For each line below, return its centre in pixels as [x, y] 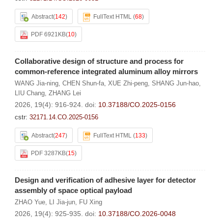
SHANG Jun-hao [175, 83]
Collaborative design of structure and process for [99, 61]
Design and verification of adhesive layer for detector [105, 180]
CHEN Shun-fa [83, 83]
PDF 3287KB [48, 153]
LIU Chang [30, 93]
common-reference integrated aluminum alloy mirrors [106, 71]
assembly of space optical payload [73, 190]
